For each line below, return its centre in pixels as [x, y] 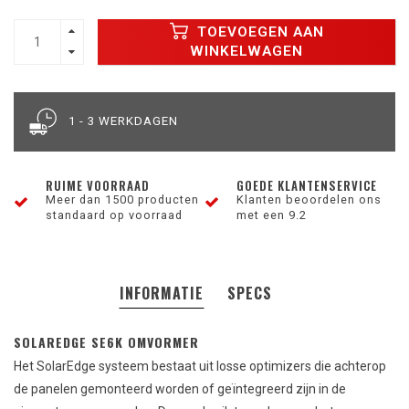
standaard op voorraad [114, 215]
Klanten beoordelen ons [309, 199]
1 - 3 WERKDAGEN [123, 121]
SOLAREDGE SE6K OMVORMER [106, 342]
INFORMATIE [161, 293]
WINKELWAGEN [246, 51]
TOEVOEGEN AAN [258, 32]
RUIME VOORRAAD [98, 185]
